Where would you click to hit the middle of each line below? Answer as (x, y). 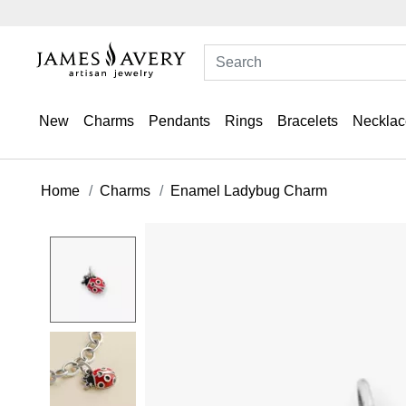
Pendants (179, 121)
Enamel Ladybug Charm (249, 190)
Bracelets (308, 121)
